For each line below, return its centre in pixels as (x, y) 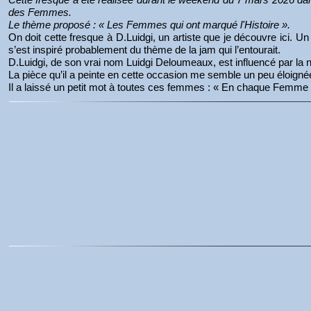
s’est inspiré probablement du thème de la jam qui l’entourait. (145, 50)
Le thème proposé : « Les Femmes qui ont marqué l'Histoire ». (149, 25)
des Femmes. (42, 12)
